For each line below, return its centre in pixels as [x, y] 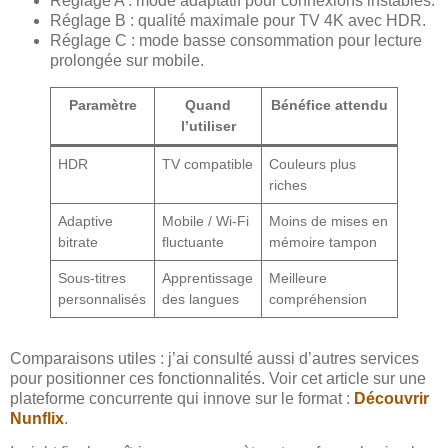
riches [288, 184]
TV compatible [208, 163]
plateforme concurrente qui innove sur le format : [182, 398]
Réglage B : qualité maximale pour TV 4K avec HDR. [238, 20]
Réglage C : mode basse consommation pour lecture [236, 40]
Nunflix [37, 418]
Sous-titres [92, 277]
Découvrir [391, 398]
